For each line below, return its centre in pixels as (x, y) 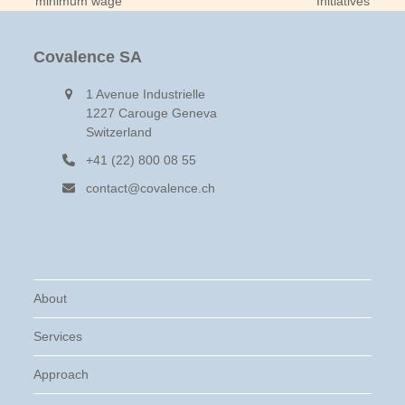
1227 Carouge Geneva (151, 113)
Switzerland (118, 132)
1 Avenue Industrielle (145, 94)
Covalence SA (88, 57)
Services (58, 336)
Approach (61, 374)
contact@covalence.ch (150, 188)
